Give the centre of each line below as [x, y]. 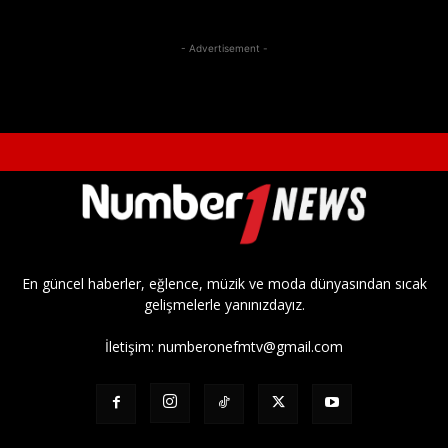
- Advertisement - [224, 48]
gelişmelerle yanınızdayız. [224, 305]
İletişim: [131, 347]
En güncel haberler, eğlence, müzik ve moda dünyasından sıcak [224, 284]
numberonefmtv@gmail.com [250, 347]
